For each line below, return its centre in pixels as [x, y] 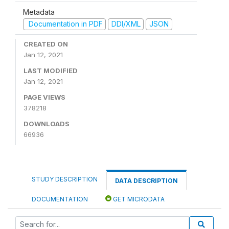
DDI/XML [126, 24]
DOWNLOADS [47, 123]
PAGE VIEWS [44, 97]
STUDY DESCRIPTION [65, 179]
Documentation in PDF [64, 24]
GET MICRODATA [138, 199]
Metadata [39, 12]
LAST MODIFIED [51, 70]
